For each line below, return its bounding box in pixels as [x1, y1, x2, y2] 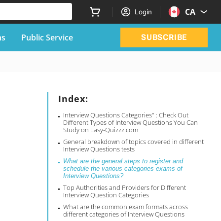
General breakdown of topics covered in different [63, 137, 204, 146]
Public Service [21, 32, 73, 43]
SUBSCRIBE [141, 33, 187, 42]
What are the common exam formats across [63, 202, 188, 211]
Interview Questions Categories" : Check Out [63, 110, 189, 119]
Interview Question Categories [63, 190, 149, 199]
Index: [58, 93, 89, 105]
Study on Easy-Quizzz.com [63, 125, 139, 134]
